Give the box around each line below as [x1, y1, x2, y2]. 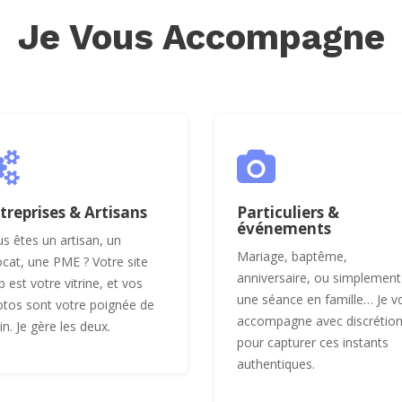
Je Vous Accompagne [17, 15, 385, 58]
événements [237, 217, 331, 239]
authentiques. [237, 354, 315, 372]
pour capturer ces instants [237, 333, 389, 351]
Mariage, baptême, [237, 247, 347, 265]
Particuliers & [237, 201, 339, 223]
